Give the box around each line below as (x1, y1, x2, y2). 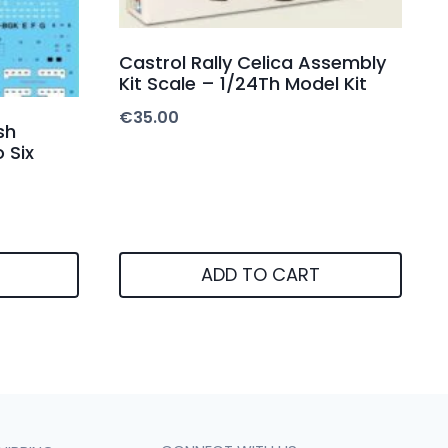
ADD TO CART (201, 261, 320, 287)
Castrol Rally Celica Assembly (119, 50, 386, 76)
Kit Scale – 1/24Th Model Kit (119, 71, 367, 97)
